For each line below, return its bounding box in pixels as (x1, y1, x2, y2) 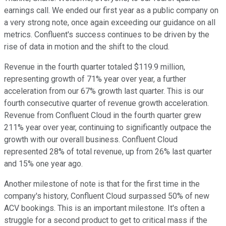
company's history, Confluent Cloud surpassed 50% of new (4, 191, 209, 201)
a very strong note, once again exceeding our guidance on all (4, 18, 215, 28)
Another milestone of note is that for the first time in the (4, 179, 200, 189)
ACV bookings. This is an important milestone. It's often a (4, 203, 205, 213)
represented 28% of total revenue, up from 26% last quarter (4, 147, 212, 157)
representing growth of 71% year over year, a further (4, 74, 186, 84)
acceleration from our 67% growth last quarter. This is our (4, 86, 204, 96)
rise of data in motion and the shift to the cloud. (4, 42, 169, 52)
